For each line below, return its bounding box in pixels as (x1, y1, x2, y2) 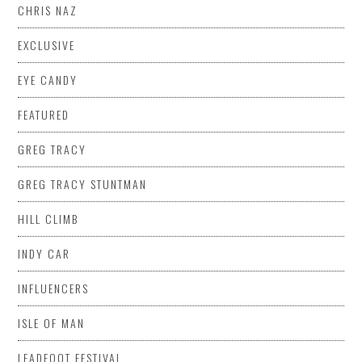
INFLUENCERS (18, 279, 90, 297)
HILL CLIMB (18, 209, 79, 227)
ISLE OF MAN (18, 314, 86, 331)
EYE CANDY (18, 70, 78, 88)
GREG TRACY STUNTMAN (18, 175, 148, 192)
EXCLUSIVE (18, 36, 76, 53)
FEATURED (18, 105, 70, 123)
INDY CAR (18, 244, 71, 262)
